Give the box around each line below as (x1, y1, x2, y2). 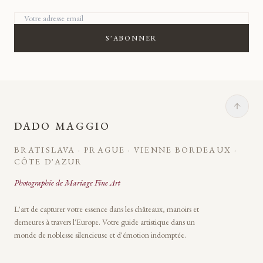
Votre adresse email (14, 12, 85, 25)
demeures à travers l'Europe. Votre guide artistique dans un (14, 217, 195, 228)
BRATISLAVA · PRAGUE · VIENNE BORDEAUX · (14, 144, 237, 156)
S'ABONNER (105, 33, 158, 43)
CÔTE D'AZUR (14, 156, 83, 167)
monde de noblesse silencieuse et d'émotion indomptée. (14, 230, 186, 241)
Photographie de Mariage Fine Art (14, 177, 120, 188)
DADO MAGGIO (14, 119, 110, 133)
